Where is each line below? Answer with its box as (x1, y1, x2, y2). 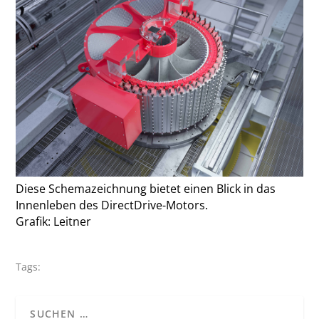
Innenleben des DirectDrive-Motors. (16, 197, 209, 213)
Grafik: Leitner (16, 213, 92, 229)
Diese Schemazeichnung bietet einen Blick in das (16, 180, 276, 197)
